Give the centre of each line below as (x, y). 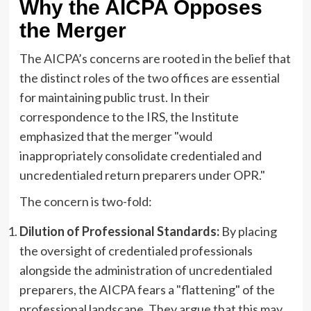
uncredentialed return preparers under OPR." (142, 175)
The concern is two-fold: (85, 201)
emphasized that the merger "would (116, 136)
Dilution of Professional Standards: (119, 231)
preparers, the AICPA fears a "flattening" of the (147, 289)
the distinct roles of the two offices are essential (149, 77)
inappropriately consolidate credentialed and (140, 155)
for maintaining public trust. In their (114, 97)
